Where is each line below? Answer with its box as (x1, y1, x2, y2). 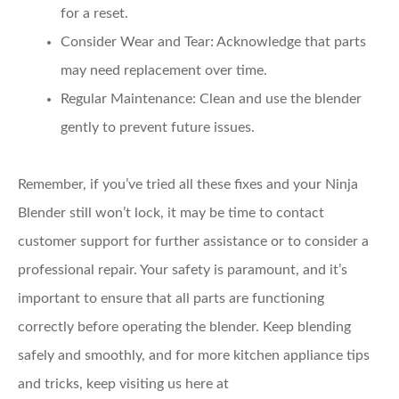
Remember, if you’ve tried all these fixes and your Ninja (18, 176, 358, 191)
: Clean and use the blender (192, 91, 362, 106)
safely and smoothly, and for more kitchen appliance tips (18, 347, 370, 362)
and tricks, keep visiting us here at (18, 376, 229, 391)
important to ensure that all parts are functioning (18, 290, 324, 305)
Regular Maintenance (61, 91, 192, 106)
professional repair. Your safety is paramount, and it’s (18, 262, 347, 277)
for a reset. (61, 5, 128, 20)
